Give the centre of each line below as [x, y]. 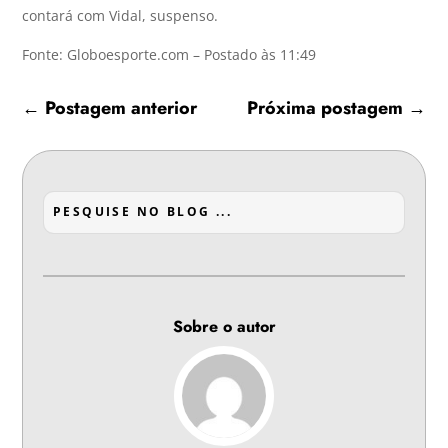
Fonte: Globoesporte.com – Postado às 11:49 [169, 54]
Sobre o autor [224, 326]
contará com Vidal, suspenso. [122, 15]
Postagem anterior [121, 107]
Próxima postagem [324, 107]
